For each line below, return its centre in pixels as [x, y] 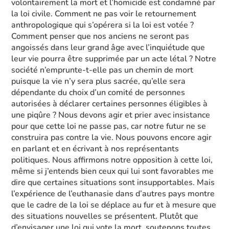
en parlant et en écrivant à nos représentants [95, 149]
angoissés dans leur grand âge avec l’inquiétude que [108, 48]
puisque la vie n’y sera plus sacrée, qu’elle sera [99, 81]
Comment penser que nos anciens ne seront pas [100, 36]
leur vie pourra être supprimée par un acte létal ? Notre [114, 59]
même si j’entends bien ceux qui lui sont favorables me [113, 171]
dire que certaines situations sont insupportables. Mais [113, 182]
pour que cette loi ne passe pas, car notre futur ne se [109, 126]
